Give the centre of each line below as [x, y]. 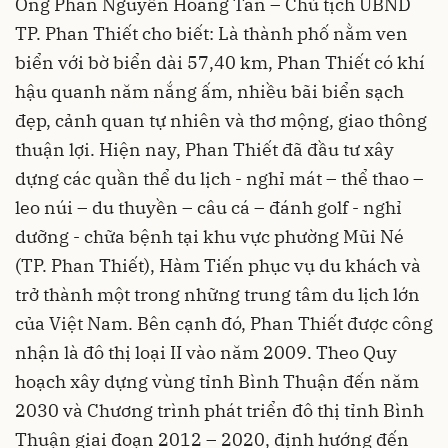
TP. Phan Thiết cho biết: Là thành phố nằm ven [211, 34]
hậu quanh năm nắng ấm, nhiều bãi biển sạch [209, 92]
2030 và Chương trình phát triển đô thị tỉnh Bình [219, 411]
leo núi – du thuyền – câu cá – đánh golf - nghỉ [208, 208]
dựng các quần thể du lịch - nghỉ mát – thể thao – [219, 179]
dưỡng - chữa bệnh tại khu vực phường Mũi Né [209, 237]
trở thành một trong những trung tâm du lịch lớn [217, 295]
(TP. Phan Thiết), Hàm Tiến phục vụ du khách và [218, 266]
